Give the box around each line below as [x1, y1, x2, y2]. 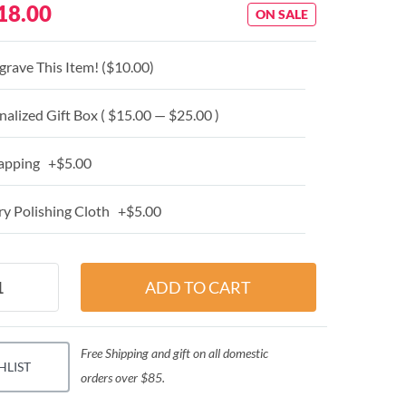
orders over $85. [80, 371, 165, 385]
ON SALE [255, 6, 308, 22]
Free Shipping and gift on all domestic [80, 346, 268, 361]
